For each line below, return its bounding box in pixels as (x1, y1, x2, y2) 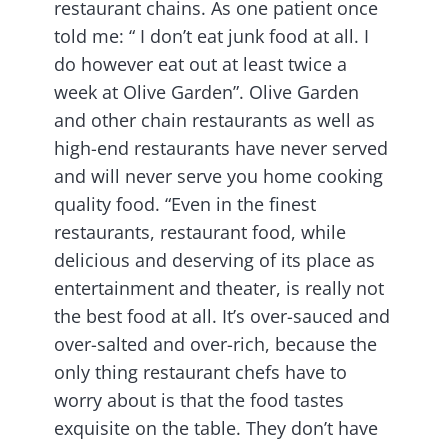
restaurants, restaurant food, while (54, 220, 346, 245)
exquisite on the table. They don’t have (54, 416, 378, 441)
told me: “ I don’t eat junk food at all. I (54, 24, 369, 49)
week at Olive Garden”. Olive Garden (54, 80, 359, 105)
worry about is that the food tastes (54, 388, 344, 413)
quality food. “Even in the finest (54, 192, 316, 217)
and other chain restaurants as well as (54, 108, 375, 133)
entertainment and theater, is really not (54, 276, 384, 301)
